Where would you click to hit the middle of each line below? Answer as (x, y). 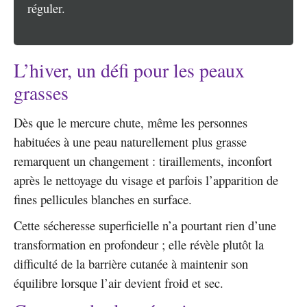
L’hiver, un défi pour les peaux (129, 70)
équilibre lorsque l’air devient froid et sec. (119, 283)
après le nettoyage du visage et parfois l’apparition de (146, 180)
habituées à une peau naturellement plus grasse (130, 142)
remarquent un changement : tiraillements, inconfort (143, 161)
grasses (41, 93)
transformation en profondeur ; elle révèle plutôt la (139, 245)
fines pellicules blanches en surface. (103, 199)
